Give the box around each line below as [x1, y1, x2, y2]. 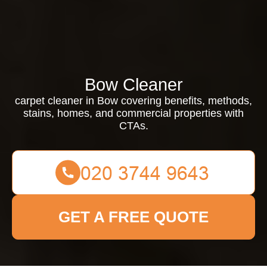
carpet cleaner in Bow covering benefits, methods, [15, 95, 252, 107]
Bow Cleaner [84, 75, 183, 94]
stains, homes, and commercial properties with [23, 107, 244, 119]
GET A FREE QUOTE [58, 208, 209, 226]
